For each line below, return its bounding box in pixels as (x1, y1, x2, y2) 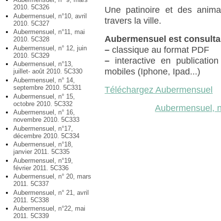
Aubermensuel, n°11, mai (13, 28, 85, 36)
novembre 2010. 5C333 (13, 116, 79, 124)
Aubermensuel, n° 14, (13, 76, 75, 84)
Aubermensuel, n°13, (13, 60, 73, 68)
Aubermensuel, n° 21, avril (13, 188, 89, 196)
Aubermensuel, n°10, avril (13, 12, 87, 20)
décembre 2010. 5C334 (13, 132, 79, 140)
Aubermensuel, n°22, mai (13, 205, 85, 213)
